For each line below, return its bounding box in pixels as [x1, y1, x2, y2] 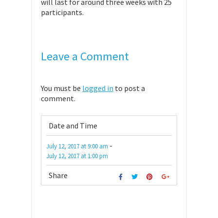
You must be [41, 83, 82, 93]
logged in [82, 83, 113, 93]
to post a [113, 83, 145, 93]
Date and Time [49, 121, 97, 131]
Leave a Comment [41, 49, 129, 64]
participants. [41, 7, 84, 18]
